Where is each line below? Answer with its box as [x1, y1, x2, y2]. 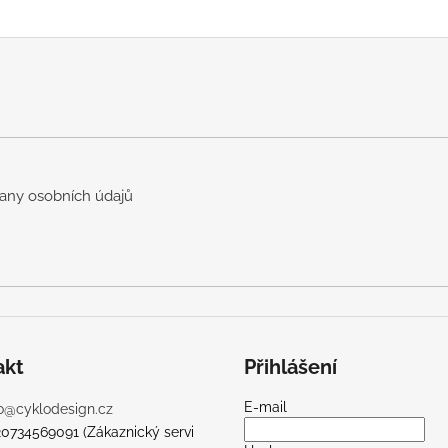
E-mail [244, 398, 287, 415]
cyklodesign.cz [15, 400, 113, 417]
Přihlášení [244, 354, 337, 379]
